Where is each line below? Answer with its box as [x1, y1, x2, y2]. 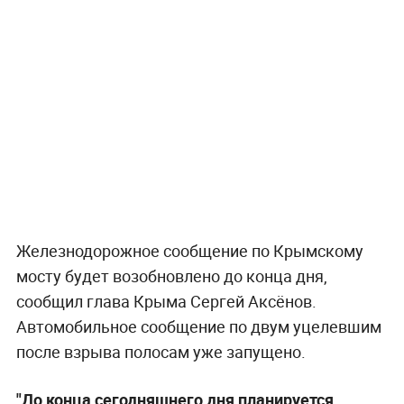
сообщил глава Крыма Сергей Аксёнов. [15, 290, 317, 313]
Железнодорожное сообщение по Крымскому [15, 240, 363, 262]
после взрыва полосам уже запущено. [15, 341, 306, 363]
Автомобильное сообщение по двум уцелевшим [15, 316, 381, 338]
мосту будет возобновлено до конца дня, [15, 265, 327, 288]
